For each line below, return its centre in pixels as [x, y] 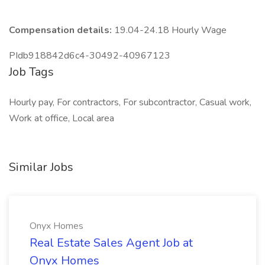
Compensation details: [62, 30]
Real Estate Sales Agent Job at [111, 243]
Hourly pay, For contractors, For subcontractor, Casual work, [130, 102]
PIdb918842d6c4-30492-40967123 [90, 56]
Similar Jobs [41, 167]
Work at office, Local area [62, 118]
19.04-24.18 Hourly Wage [170, 30]
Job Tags [31, 72]
